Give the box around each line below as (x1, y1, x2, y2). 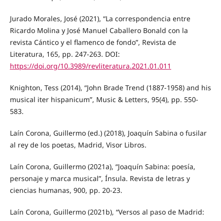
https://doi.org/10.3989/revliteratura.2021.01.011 (9, 61, 171, 71)
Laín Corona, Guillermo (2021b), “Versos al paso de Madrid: (9, 207, 204, 217)
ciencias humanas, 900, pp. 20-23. (9, 185, 122, 195)
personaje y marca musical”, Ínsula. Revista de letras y (9, 174, 190, 184)
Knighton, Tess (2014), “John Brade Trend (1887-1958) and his (9, 83, 211, 93)
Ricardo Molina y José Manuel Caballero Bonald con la (9, 26, 188, 36)
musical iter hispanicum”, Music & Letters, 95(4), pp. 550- (9, 95, 198, 105)
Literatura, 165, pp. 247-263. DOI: (9, 49, 120, 59)
